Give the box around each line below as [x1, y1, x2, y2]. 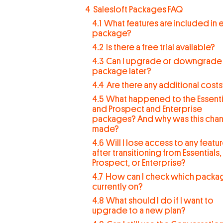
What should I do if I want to [106, 196, 214, 205]
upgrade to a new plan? [92, 206, 186, 215]
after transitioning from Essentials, [92, 148, 222, 157]
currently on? [92, 182, 143, 191]
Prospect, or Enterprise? [92, 158, 186, 167]
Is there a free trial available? [106, 43, 215, 52]
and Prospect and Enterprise [92, 105, 202, 113]
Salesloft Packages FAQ [93, 5, 183, 14]
